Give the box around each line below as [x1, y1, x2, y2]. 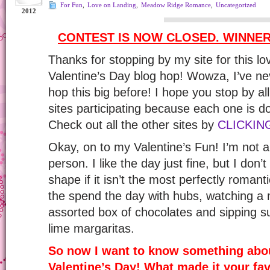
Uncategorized [216, 1, 256, 8]
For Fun [60, 1, 83, 8]
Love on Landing [87, 1, 136, 8]
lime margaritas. [48, 222, 134, 235]
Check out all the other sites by [48, 118, 218, 131]
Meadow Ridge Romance [141, 1, 211, 8]
